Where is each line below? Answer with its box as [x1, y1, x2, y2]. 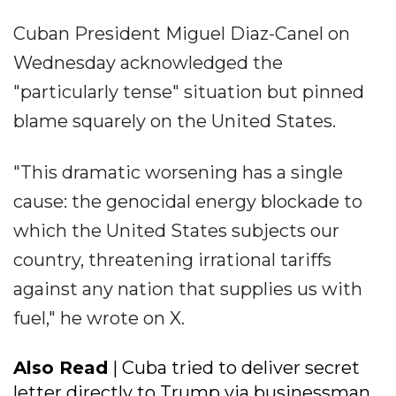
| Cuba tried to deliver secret [108, 356, 360, 378]
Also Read [13, 356, 108, 378]
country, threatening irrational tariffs [13, 248, 331, 270]
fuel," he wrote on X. [13, 307, 185, 329]
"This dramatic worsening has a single [13, 161, 343, 183]
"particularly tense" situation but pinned [13, 80, 364, 103]
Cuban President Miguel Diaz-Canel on [13, 22, 350, 44]
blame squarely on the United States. [13, 110, 336, 132]
